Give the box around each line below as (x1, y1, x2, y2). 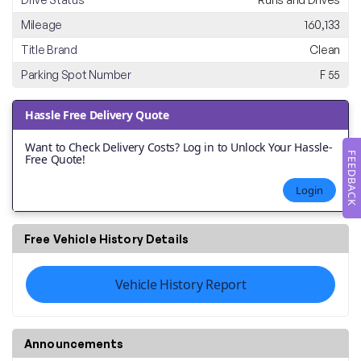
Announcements (24, 337, 123, 351)
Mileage (21, 18, 63, 32)
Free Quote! (25, 151, 85, 168)
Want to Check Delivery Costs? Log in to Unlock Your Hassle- (25, 139, 333, 156)
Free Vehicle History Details (24, 232, 189, 247)
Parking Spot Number (21, 68, 131, 82)
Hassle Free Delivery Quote (25, 107, 169, 123)
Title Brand (21, 43, 77, 57)
